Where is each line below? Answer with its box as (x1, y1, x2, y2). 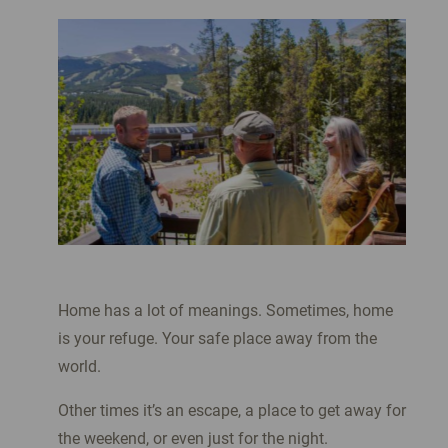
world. (57, 357, 105, 377)
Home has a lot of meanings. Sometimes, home (57, 301, 393, 321)
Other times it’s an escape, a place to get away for (57, 401, 406, 421)
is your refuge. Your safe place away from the (57, 329, 377, 349)
